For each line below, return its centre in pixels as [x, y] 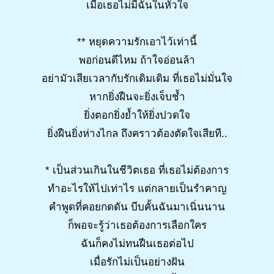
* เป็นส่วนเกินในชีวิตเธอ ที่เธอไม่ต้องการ [137, 170]
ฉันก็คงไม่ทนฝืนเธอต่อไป [137, 243]
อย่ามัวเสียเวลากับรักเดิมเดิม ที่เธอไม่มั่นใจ [137, 78]
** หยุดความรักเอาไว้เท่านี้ [137, 42]
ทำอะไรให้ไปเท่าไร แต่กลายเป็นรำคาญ [137, 188]
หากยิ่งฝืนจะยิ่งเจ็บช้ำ [137, 97]
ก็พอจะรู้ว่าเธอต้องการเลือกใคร [137, 225]
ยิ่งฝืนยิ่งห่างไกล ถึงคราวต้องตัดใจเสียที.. [137, 133]
